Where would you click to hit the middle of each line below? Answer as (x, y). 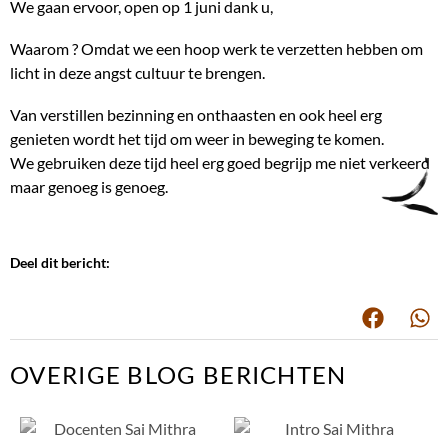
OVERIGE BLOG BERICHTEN (178, 374)
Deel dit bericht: (60, 262)
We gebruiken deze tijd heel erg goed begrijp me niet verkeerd (220, 162)
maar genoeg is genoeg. (89, 186)
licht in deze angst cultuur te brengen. (137, 72)
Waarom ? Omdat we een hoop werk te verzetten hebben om (216, 48)
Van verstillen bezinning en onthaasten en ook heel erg (196, 114)
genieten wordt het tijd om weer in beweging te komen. (197, 138)
